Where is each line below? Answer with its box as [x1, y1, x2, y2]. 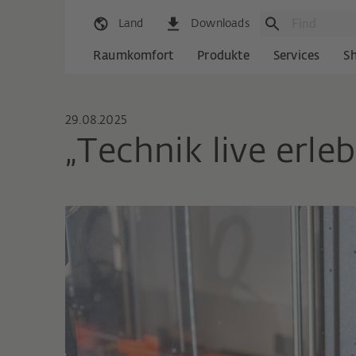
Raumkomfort [93, 50, 174, 63]
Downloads [191, 18, 250, 30]
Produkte [197, 50, 250, 63]
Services [273, 50, 320, 63]
